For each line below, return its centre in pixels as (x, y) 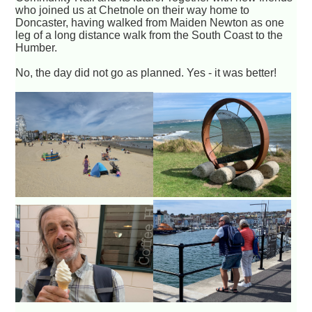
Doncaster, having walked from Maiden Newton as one (150, 22)
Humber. (37, 47)
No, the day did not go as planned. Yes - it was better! (146, 72)
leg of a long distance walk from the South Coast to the (149, 35)
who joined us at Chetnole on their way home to (133, 10)
